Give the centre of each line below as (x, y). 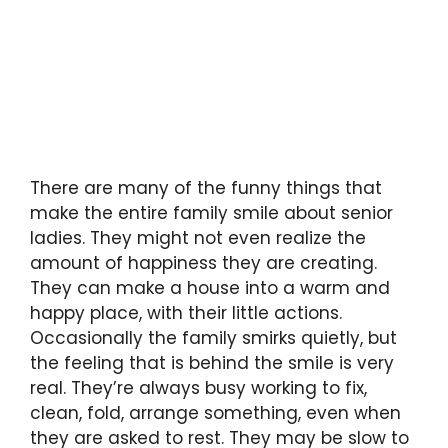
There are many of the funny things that (206, 188)
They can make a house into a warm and (210, 288)
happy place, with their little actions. (186, 313)
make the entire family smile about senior (211, 213)
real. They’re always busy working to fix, (198, 388)
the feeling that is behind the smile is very (212, 363)
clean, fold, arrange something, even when (215, 413)
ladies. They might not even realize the (198, 238)
